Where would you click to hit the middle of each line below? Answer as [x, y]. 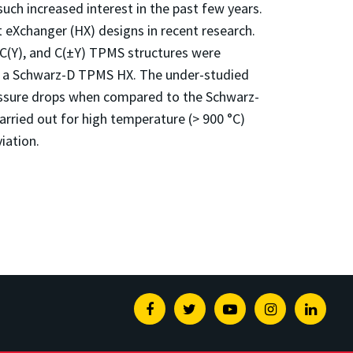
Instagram [306, 309]
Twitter [216, 309]
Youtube [261, 309]
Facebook [181, 309]
